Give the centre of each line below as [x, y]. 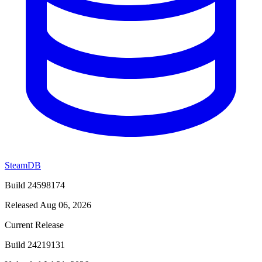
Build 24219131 [35, 244]
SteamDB [23, 165]
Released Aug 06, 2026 [48, 205]
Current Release [34, 225]
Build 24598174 [35, 185]
